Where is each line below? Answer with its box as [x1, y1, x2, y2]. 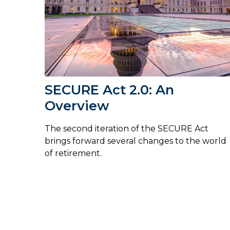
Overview [45, 97, 109, 113]
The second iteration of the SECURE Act [45, 124, 208, 134]
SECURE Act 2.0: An [45, 81, 174, 98]
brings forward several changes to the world [45, 136, 226, 146]
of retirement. [45, 148, 102, 159]
